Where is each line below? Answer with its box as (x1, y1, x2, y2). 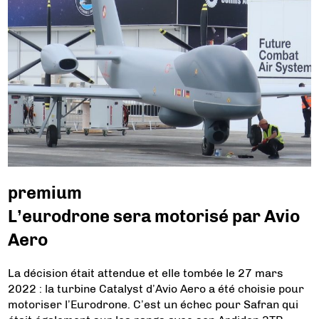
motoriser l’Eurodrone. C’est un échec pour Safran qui (8, 298, 299, 312)
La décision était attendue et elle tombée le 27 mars (8, 266, 284, 281)
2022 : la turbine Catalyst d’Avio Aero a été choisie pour (8, 282, 305, 296)
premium (8, 182, 83, 204)
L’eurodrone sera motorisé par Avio (8, 206, 300, 227)
